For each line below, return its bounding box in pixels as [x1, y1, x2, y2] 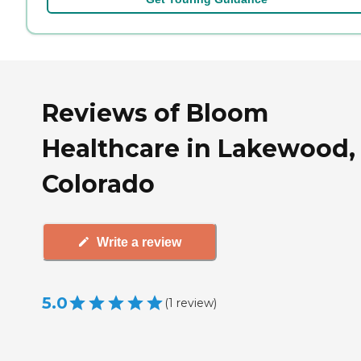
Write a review [97, 234, 181, 249]
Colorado [42, 169, 155, 200]
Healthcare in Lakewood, [42, 134, 355, 164]
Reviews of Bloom [42, 98, 268, 129]
